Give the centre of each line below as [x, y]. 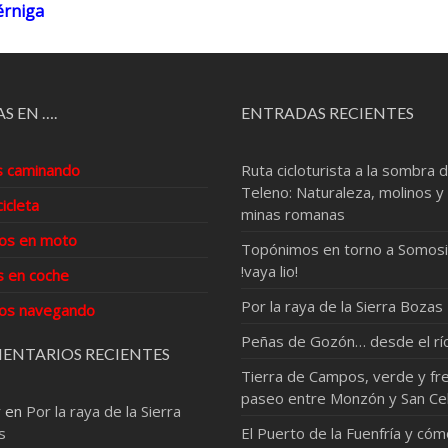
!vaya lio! [270, 271]
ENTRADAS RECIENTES [328, 112]
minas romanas [293, 214]
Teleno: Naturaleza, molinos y [343, 192]
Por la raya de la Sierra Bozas [342, 306]
